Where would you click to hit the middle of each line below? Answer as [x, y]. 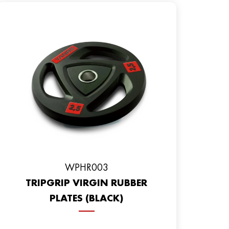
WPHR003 [86, 167]
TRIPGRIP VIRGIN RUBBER [87, 183]
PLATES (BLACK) [86, 198]
